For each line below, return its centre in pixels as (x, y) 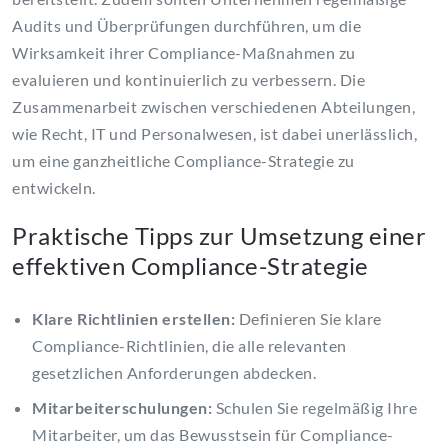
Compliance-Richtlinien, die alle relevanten (189, 346)
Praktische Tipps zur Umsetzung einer (219, 236)
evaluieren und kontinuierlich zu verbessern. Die (188, 80)
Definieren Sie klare (308, 319)
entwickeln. (54, 188)
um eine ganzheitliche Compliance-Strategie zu (183, 161)
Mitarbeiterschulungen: (122, 408)
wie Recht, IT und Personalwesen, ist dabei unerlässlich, (214, 134)
